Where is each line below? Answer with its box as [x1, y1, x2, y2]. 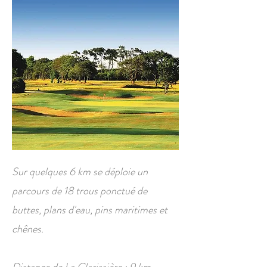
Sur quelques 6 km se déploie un [12, 164, 148, 179]
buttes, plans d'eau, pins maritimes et [12, 202, 167, 218]
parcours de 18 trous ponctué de [12, 183, 147, 198]
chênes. [12, 221, 44, 237]
